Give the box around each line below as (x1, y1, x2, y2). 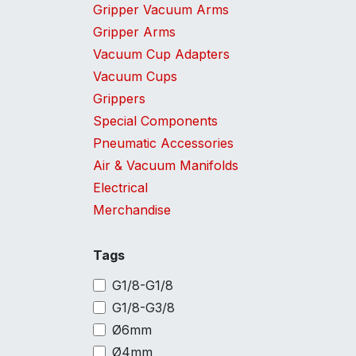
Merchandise (93, 202, 171, 218)
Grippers (93, 91, 145, 106)
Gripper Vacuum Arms (93, 2, 229, 17)
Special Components (93, 113, 218, 129)
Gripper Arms (93, 24, 176, 40)
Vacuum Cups (93, 68, 177, 84)
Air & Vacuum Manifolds (93, 157, 238, 173)
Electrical (93, 180, 148, 195)
